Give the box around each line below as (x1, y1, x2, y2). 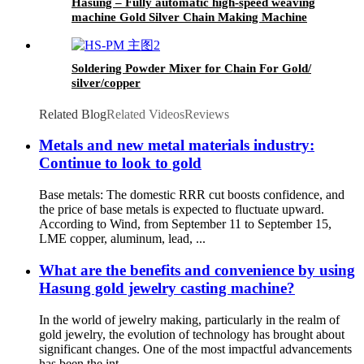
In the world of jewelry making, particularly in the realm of (39, 312, 340, 327)
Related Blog (39, 106, 106, 121)
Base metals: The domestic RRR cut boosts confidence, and (39, 188, 344, 202)
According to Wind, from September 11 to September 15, (39, 217, 331, 232)
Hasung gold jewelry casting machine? (39, 279, 295, 297)
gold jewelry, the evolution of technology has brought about (39, 327, 344, 341)
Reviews (184, 106, 229, 121)
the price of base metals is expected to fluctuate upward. (39, 202, 324, 217)
